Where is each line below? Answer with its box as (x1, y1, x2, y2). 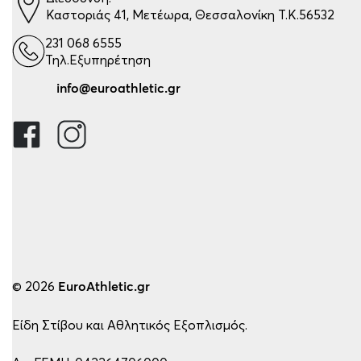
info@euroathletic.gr (56, 81, 180, 95)
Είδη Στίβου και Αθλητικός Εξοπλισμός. (12, 317, 247, 334)
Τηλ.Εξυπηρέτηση (45, 51, 151, 68)
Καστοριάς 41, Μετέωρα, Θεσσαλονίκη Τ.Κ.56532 (46, 6, 334, 23)
